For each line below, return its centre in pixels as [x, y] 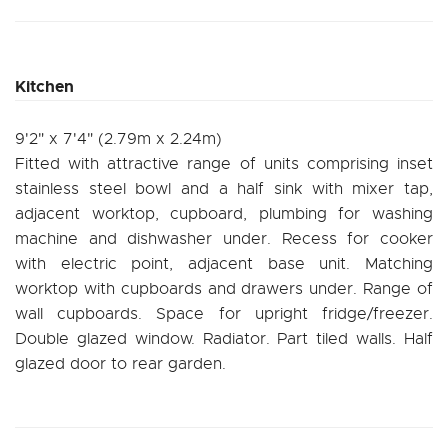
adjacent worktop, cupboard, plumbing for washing [224, 213]
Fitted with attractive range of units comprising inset [224, 163]
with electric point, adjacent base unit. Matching [224, 263]
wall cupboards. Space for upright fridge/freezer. [224, 313]
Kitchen [44, 86]
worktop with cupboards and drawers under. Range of [224, 288]
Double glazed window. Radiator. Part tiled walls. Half [224, 338]
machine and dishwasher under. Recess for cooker [224, 238]
